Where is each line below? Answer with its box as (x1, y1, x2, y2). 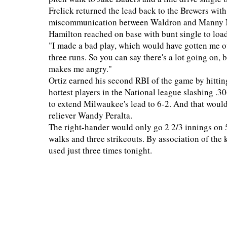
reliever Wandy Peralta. (49, 109, 135, 121)
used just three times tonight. (49, 144, 152, 156)
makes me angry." (49, 63, 115, 74)
